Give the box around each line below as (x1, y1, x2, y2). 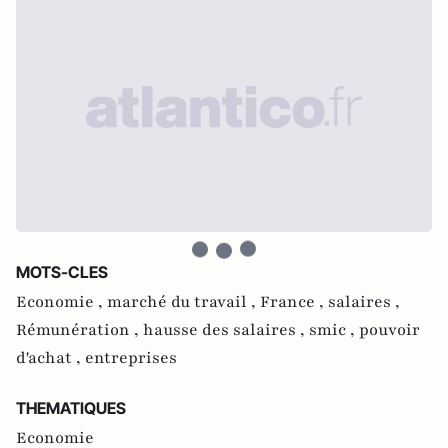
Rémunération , (16, 319, 143, 341)
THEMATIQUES (16, 398, 126, 418)
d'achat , (16, 347, 85, 369)
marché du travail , (107, 291, 260, 313)
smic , (309, 319, 359, 341)
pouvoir (359, 319, 420, 341)
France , (260, 291, 328, 313)
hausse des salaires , (143, 319, 309, 341)
